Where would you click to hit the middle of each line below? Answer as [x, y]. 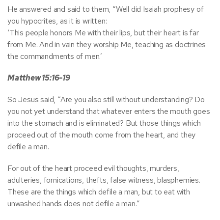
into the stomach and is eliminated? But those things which [104, 123]
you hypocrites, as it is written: [57, 21]
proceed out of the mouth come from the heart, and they [102, 135]
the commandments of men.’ [55, 56]
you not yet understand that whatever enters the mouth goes [109, 111]
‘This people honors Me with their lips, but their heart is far [103, 33]
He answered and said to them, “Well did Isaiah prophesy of [106, 9]
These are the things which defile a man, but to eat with [99, 192]
